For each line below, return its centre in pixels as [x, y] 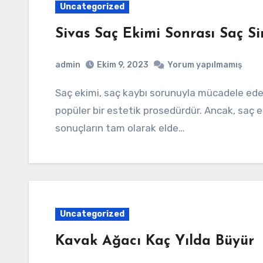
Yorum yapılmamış [205, 65]
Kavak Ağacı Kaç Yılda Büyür [155, 241]
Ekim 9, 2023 [123, 65]
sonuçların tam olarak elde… [120, 128]
